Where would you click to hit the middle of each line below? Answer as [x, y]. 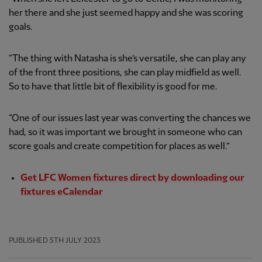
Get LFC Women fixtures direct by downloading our [132, 178]
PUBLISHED [28, 240]
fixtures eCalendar [62, 192]
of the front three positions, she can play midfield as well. [125, 73]
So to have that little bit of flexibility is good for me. [113, 87]
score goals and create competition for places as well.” [119, 146]
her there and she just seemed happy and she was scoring [126, 13]
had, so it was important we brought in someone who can [125, 132]
